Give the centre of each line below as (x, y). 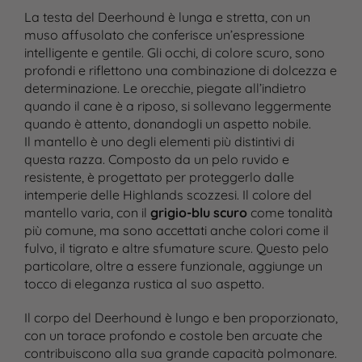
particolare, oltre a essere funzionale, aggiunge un (173, 266)
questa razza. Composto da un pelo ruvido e (156, 160)
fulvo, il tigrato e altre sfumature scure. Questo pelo (176, 248)
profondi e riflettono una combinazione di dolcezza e (180, 71)
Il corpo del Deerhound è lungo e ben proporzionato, (181, 318)
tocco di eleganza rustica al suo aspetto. (144, 284)
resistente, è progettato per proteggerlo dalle (159, 177)
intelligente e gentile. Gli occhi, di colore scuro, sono (174, 53)
